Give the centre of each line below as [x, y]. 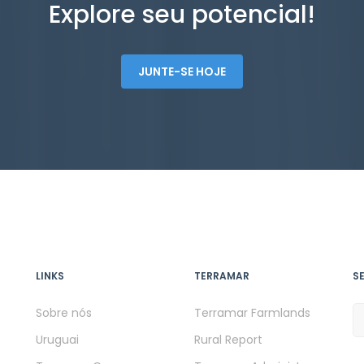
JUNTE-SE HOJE [182, 71]
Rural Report [228, 340]
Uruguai [57, 340]
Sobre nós [64, 313]
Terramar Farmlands [252, 313]
